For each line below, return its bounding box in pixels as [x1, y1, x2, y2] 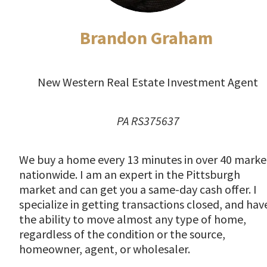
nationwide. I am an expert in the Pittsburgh [19, 167, 240, 182]
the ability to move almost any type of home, [19, 212, 246, 227]
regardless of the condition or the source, [19, 226, 225, 242]
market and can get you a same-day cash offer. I [19, 182, 257, 197]
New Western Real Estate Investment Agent [38, 74, 258, 90]
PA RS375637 [116, 113, 179, 129]
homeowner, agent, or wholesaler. [19, 241, 190, 257]
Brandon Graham [79, 26, 216, 49]
